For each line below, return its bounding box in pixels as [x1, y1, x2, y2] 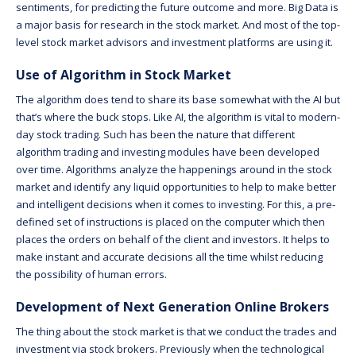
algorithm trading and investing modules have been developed [16, 144, 319, 159]
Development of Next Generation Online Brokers [16, 297, 329, 315]
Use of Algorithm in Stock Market [16, 65, 231, 83]
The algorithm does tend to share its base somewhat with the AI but [16, 91, 340, 106]
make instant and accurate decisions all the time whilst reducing [16, 249, 323, 264]
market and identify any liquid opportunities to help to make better [16, 179, 336, 194]
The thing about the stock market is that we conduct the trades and [16, 323, 337, 339]
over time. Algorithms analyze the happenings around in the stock [16, 161, 332, 176]
